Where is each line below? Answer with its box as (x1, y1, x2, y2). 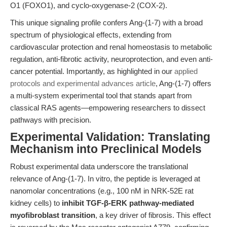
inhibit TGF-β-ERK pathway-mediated (62, 199, 194, 207)
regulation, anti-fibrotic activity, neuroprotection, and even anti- (10, 55, 213, 63)
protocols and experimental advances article (10, 79, 156, 88)
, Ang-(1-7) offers (156, 79, 211, 88)
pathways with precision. (10, 116, 91, 124)
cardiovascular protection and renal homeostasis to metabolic (10, 43, 212, 51)
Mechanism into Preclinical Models (10, 143, 202, 156)
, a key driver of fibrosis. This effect (95, 211, 211, 219)
